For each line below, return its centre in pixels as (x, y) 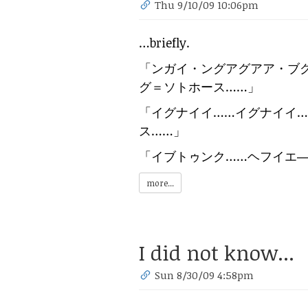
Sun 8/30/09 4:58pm (205, 275)
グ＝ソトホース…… (193, 87)
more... (160, 183)
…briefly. (164, 43)
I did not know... (217, 253)
